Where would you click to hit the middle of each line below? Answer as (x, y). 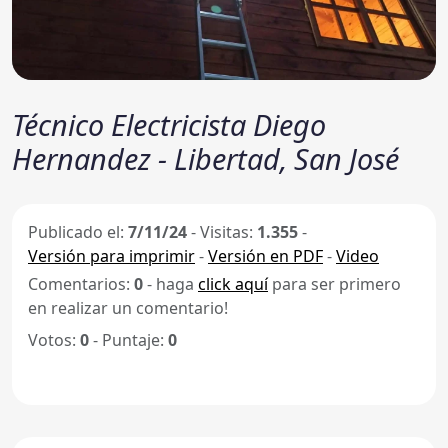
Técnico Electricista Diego (169, 124)
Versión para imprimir (111, 255)
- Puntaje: (128, 339)
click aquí (233, 283)
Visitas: (228, 231)
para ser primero (334, 283)
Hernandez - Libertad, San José (205, 158)
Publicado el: (78, 231)
